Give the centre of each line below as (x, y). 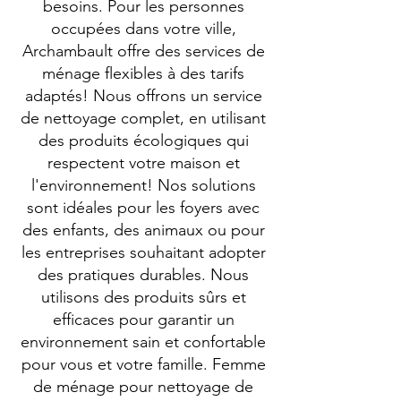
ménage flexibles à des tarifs (143, 73)
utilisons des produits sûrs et (143, 297)
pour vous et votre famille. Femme (143, 364)
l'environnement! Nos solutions (143, 185)
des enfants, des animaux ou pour (143, 230)
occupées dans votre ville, (143, 29)
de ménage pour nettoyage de (143, 387)
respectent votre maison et (143, 163)
